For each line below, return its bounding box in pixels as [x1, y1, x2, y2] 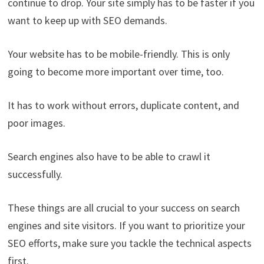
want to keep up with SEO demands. [7, 13, 167, 27]
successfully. [7, 167, 62, 181]
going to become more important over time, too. [7, 64, 224, 78]
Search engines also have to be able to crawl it [7, 149, 210, 163]
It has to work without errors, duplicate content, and [7, 98, 239, 112]
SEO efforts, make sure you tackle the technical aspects [7, 236, 252, 250]
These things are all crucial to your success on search [7, 200, 240, 214]
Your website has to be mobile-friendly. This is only [7, 47, 230, 61]
